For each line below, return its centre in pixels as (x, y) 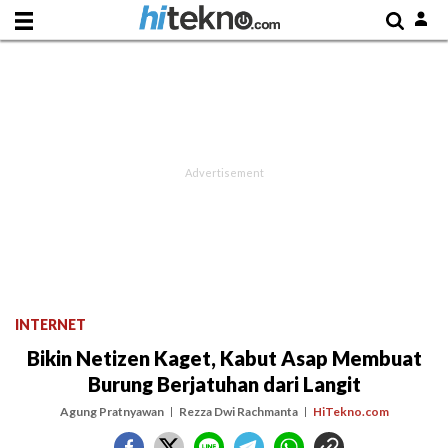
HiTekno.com (350, 411)
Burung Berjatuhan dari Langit (224, 384)
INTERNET (50, 324)
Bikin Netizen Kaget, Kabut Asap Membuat (224, 358)
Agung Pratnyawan (111, 411)
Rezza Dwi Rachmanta (238, 411)
